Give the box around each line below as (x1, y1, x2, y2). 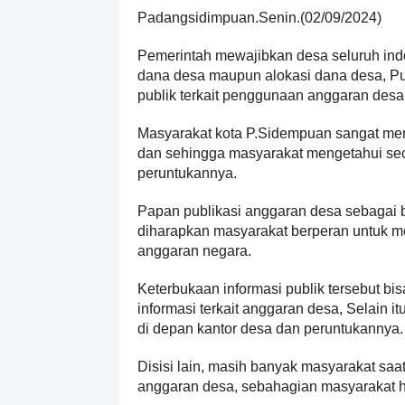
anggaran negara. (137, 243, 255, 259)
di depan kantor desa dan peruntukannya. (137, 321, 403, 336)
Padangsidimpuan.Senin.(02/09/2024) (137, 10, 381, 25)
